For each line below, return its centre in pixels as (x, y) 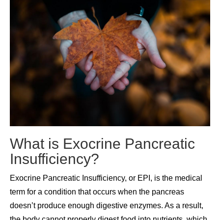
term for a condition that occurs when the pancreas (97, 192)
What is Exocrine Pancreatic (102, 143)
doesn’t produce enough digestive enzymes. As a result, (107, 205)
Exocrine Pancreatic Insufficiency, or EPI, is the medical (106, 178)
